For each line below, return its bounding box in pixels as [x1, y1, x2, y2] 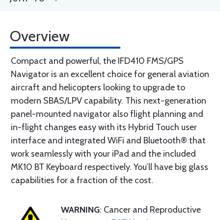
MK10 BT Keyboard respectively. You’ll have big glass [11, 162, 208, 172]
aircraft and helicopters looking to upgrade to [11, 82, 185, 93]
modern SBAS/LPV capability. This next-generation [11, 95, 206, 106]
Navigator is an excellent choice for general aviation [11, 69, 209, 80]
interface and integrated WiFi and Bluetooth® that [11, 135, 206, 146]
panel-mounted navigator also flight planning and [11, 109, 203, 119]
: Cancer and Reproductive [100, 204, 201, 215]
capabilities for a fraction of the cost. [11, 175, 153, 186]
